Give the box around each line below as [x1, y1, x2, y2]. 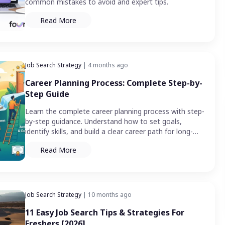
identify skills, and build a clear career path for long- [25, 127, 193, 137]
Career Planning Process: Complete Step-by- [25, 77, 202, 89]
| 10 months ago [81, 190, 132, 199]
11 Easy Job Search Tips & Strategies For [25, 207, 184, 218]
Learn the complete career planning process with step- [25, 106, 204, 117]
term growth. [25, 137, 68, 147]
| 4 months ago [81, 61, 128, 70]
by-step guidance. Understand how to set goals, [25, 117, 182, 127]
